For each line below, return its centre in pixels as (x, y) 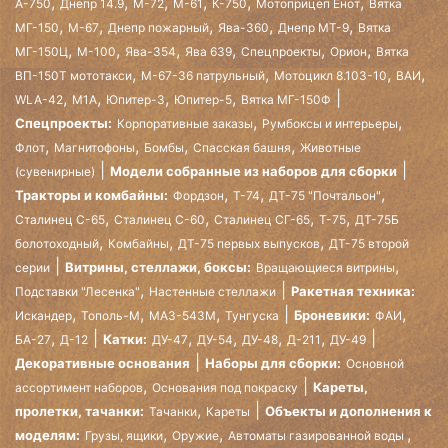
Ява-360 (243, 27)
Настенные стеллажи (212, 291)
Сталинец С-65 (60, 219)
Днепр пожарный (158, 27)
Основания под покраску (225, 387)
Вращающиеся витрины (325, 267)
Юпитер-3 (135, 99)
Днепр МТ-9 (313, 27)
